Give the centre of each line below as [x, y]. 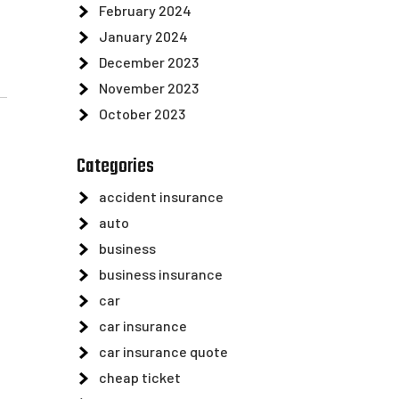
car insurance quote [163, 351]
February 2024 [145, 10]
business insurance [161, 274]
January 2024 [143, 36]
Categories [115, 167]
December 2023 [149, 62]
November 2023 [149, 88]
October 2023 [142, 114]
